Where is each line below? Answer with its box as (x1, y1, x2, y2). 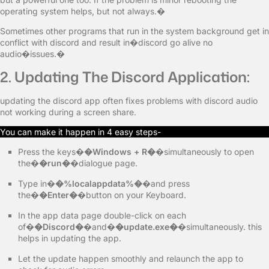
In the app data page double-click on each (18, 210, 186, 220)
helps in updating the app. (18, 233, 121, 243)
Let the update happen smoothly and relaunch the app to (18, 253, 243, 264)
